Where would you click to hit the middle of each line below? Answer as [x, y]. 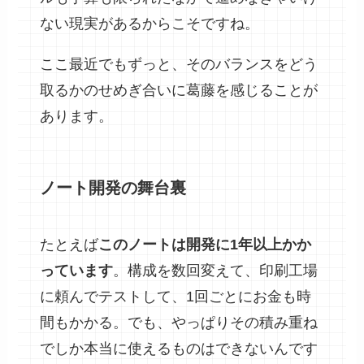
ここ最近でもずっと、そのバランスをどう [179, 65]
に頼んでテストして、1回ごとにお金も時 [176, 296]
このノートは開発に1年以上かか [205, 244]
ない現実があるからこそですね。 [150, 24]
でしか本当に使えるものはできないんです [179, 348]
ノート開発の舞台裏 [113, 188]
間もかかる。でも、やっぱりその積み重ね [179, 322]
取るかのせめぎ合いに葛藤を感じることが [179, 91]
